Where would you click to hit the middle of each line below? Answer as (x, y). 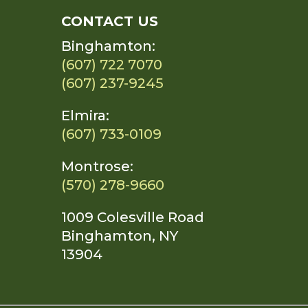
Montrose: (98, 166)
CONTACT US (110, 21)
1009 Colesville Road (133, 217)
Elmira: (86, 115)
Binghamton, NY (120, 236)
